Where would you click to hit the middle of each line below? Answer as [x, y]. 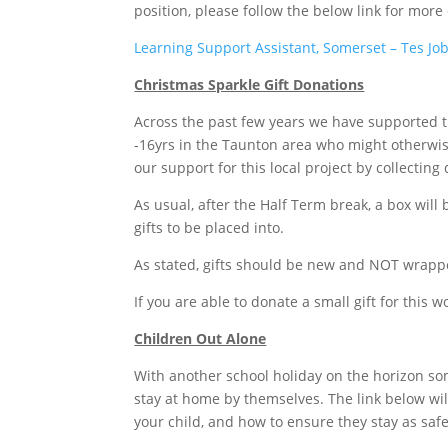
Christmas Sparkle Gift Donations [249, 84]
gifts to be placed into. [209, 227]
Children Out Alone [200, 338]
